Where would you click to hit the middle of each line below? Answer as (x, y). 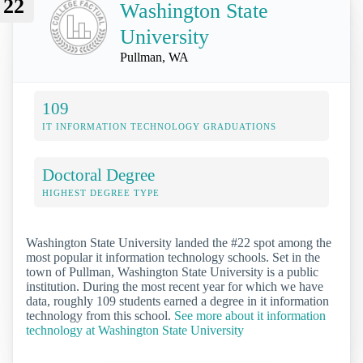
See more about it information (250, 316)
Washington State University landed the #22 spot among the (179, 243)
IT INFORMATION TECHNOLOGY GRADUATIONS (159, 127)
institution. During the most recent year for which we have (175, 287)
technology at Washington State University (135, 331)
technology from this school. (100, 316)
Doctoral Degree (98, 175)
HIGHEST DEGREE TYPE (101, 193)
